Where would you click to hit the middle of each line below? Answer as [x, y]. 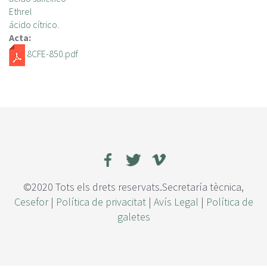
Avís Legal [176, 202]
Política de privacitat [101, 202]
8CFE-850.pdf [52, 54]
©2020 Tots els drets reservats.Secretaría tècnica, [133, 187]
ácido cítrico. [34, 24]
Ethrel [21, 11]
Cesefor [31, 202]
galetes [133, 217]
